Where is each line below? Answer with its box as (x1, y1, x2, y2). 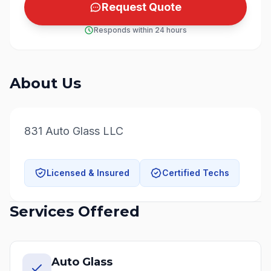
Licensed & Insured (47, 168, 129, 178)
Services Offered (10, 203, 140, 220)
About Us (10, 74, 81, 92)
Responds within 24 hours (94, 25, 187, 34)
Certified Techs (162, 168, 229, 178)
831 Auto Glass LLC (24, 125, 123, 137)
